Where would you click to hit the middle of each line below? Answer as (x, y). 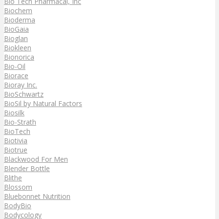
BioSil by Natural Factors (43, 103)
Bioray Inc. (21, 85)
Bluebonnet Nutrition (37, 196)
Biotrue (16, 150)
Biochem (18, 10)
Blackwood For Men (36, 159)
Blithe (13, 177)
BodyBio (18, 205)
